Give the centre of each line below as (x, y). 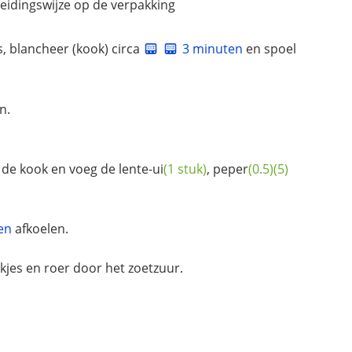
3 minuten (213, 48)
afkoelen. (40, 229)
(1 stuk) (185, 169)
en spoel (269, 48)
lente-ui (141, 169)
